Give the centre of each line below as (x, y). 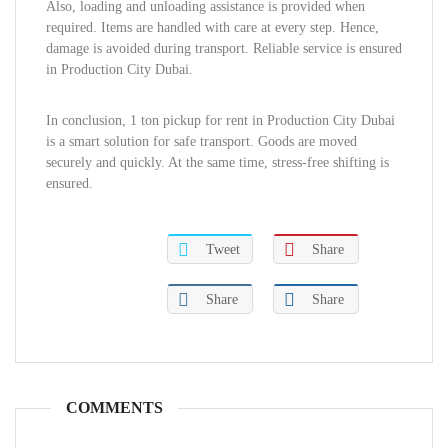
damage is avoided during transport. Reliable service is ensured (224, 48)
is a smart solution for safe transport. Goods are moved (201, 141)
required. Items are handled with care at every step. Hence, (212, 27)
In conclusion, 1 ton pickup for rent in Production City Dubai (220, 120)
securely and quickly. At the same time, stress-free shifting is (217, 162)
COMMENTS (114, 407)
